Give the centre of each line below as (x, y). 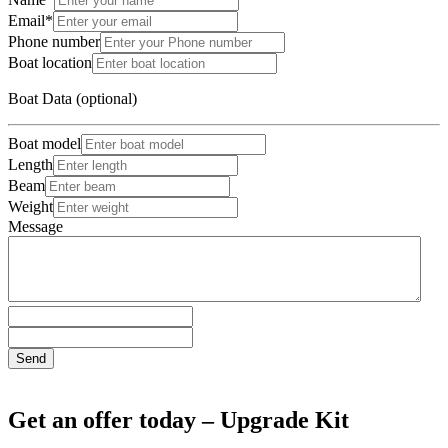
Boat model (44, 144)
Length (30, 165)
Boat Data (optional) (72, 99)
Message (35, 227)
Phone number (54, 42)
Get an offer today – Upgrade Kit (178, 419)
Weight (30, 207)
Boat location (50, 63)
